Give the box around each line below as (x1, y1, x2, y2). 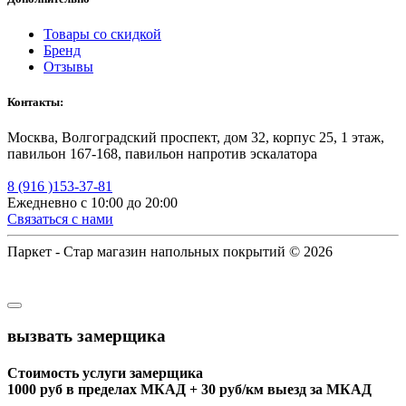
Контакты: (7, 95, 63, 110)
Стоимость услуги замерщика (7, 365, 203, 382)
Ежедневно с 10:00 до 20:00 (7, 195, 178, 211)
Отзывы (43, 58, 93, 74)
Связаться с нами (7, 211, 113, 227)
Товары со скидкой (43, 25, 161, 42)
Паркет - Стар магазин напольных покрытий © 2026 (7, 244, 333, 260)
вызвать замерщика (7, 325, 166, 345)
